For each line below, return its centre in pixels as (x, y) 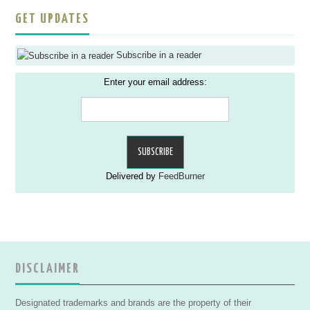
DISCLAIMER (48, 268)
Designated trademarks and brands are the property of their (134, 303)
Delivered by (132, 176)
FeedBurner (181, 176)
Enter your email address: (155, 82)
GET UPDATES (53, 19)
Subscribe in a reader (159, 55)
